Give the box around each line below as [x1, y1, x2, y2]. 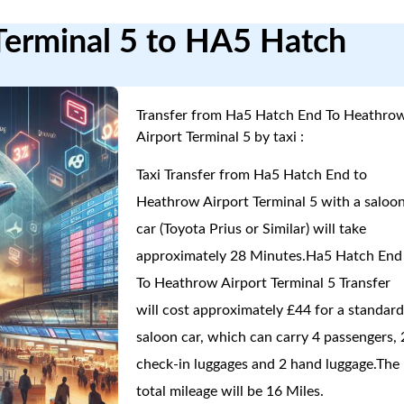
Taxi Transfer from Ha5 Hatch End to [136, 168, 368, 182]
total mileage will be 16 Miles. [136, 384, 325, 399]
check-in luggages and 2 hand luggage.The [136, 357, 400, 372]
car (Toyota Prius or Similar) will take [136, 222, 367, 236]
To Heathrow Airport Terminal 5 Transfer [136, 276, 391, 290]
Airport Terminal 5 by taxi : [136, 130, 305, 144]
